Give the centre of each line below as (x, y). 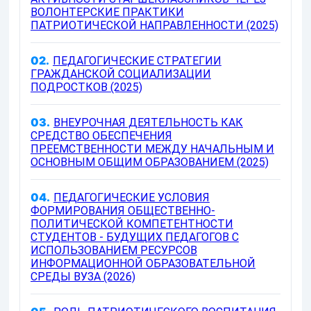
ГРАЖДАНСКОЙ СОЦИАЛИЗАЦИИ (121, 74)
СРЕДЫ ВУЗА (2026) (83, 277)
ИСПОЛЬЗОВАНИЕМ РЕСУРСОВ (114, 250)
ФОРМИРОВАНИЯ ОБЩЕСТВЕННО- (123, 211)
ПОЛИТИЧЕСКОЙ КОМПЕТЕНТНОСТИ (132, 224)
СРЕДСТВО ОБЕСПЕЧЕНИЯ (101, 136)
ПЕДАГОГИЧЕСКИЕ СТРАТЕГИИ (137, 61)
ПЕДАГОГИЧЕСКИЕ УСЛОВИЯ (132, 197)
